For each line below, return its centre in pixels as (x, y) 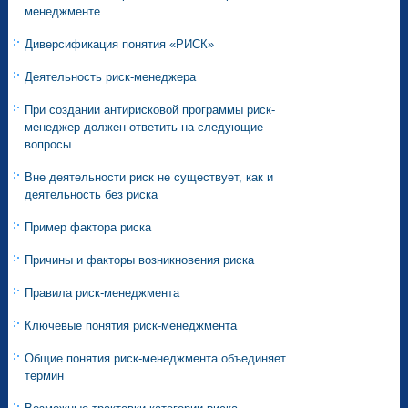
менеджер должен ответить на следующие (144, 127)
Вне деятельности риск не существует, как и (149, 178)
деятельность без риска (92, 195)
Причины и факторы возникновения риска (140, 260)
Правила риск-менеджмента (102, 293)
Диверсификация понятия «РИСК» (120, 45)
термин (45, 376)
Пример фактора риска (88, 228)
